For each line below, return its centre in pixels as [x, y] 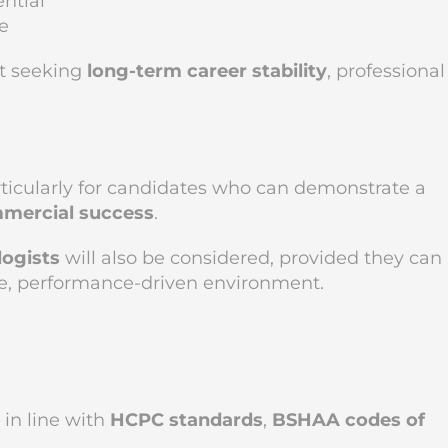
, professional [386, 71]
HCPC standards [186, 420]
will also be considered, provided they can [251, 258]
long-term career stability [207, 71]
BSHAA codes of [348, 420]
